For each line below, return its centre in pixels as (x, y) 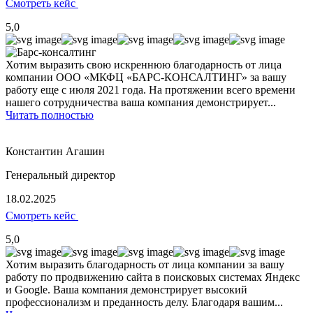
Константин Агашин (55, 152)
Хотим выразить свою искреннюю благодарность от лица (144, 65)
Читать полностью (50, 115)
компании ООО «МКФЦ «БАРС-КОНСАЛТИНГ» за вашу (146, 78)
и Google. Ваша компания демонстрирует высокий (126, 290)
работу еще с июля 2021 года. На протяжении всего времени (151, 90)
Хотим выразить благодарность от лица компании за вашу (145, 265)
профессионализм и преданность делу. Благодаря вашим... (144, 303)
